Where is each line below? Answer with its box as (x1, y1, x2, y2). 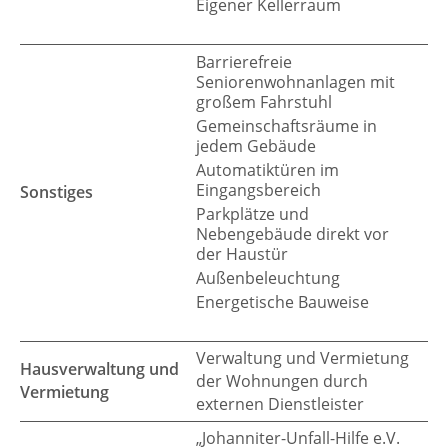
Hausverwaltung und (20, 358, 179, 381)
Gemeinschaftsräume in (196, 115, 377, 138)
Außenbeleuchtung (196, 267, 340, 290)
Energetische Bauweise (196, 291, 369, 314)
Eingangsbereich (196, 179, 321, 202)
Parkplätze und (196, 203, 309, 226)
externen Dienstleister (196, 393, 364, 416)
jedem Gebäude (196, 135, 316, 158)
